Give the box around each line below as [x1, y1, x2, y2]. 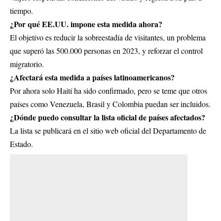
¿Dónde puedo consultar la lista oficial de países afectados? [10, 111, 205, 123]
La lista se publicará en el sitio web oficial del [10, 125, 153, 136]
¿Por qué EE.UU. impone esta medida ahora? [10, 18, 162, 30]
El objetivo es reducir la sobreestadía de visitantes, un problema [10, 32, 206, 42]
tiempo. [10, 5, 33, 16]
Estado [10, 138, 31, 149]
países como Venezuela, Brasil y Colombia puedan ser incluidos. [10, 98, 211, 109]
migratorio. [10, 58, 44, 69]
